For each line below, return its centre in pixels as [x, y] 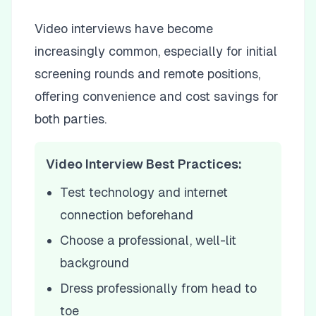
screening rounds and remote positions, [147, 74]
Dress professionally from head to [158, 288]
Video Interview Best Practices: [144, 164]
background [95, 263]
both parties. [71, 119]
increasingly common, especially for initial [156, 51]
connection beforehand [127, 215]
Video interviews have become [124, 29]
